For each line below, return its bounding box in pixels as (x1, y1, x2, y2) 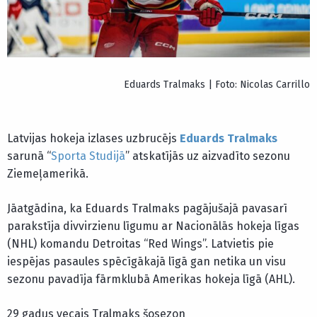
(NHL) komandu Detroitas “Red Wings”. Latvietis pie (7, 237, 274, 251)
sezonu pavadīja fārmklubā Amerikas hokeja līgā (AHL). (7, 272, 295, 287)
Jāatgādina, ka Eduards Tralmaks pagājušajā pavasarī (7, 202, 287, 216)
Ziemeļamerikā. (7, 167, 88, 181)
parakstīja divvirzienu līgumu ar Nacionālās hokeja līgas (7, 219, 299, 234)
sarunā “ (7, 149, 51, 163)
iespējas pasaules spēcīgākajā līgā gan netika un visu (7, 255, 286, 269)
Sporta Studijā (51, 149, 125, 163)
